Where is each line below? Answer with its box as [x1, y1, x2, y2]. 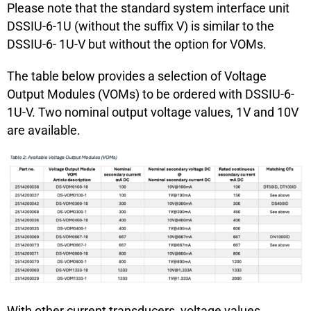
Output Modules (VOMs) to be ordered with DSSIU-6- [7, 86, 294, 101]
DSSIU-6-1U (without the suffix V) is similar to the [7, 18, 274, 33]
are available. [7, 122, 81, 137]
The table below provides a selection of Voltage [7, 68, 267, 83]
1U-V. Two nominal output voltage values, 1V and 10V [7, 104, 299, 119]
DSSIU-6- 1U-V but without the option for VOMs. [7, 36, 267, 51]
